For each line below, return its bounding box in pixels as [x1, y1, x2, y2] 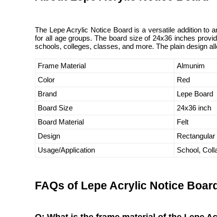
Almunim [177, 62, 205, 70]
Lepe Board [177, 90, 213, 98]
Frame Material [38, 62, 86, 70]
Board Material [38, 118, 84, 126]
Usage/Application [38, 146, 95, 154]
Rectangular [177, 132, 215, 140]
